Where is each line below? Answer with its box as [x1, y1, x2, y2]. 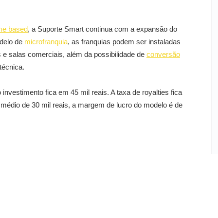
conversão [146, 50, 180, 58]
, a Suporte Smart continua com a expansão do [28, 25, 177, 33]
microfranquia [24, 37, 68, 46]
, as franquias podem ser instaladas [68, 37, 181, 46]
